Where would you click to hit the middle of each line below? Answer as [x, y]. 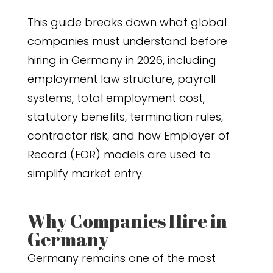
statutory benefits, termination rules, [125, 117]
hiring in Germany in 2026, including [122, 60]
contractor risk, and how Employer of [128, 136]
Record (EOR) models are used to [119, 154]
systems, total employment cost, [116, 98]
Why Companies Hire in [127, 221]
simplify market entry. [85, 173]
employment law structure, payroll [121, 79]
